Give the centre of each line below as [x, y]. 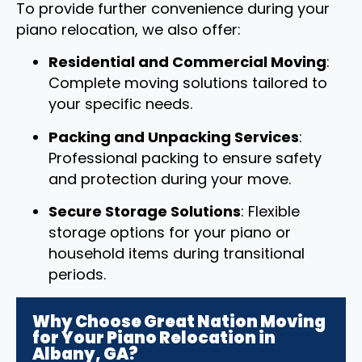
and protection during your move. [170, 179]
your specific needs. [120, 104]
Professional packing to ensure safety [185, 158]
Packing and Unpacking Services [174, 137]
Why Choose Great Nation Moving [179, 321]
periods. [77, 275]
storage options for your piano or [170, 233]
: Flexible [270, 212]
